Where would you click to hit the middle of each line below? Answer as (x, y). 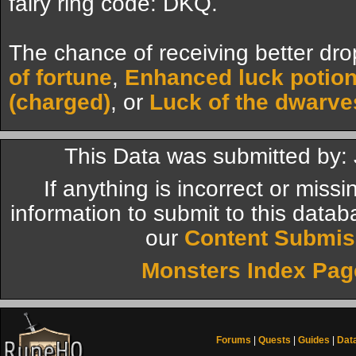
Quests (275, 340)
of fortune (60, 77)
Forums (234, 340)
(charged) (60, 102)
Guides (314, 340)
